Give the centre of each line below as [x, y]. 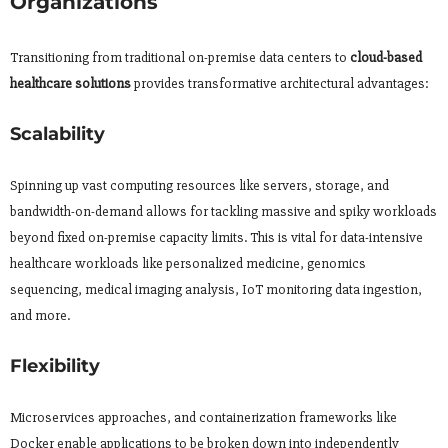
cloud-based [386, 58]
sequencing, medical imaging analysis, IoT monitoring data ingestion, [216, 290]
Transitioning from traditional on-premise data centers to [180, 58]
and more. [40, 316]
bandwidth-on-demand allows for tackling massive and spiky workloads [223, 212]
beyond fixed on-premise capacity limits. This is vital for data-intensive [216, 238]
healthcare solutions [70, 84]
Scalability [57, 134]
